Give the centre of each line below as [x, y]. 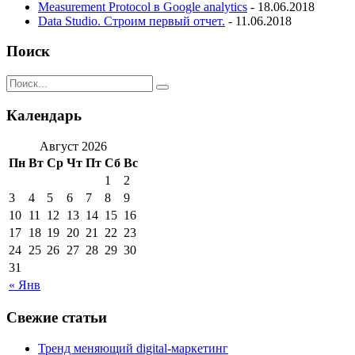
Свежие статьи [57, 318]
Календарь [44, 115]
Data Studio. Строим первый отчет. [132, 21]
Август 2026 [73, 146]
